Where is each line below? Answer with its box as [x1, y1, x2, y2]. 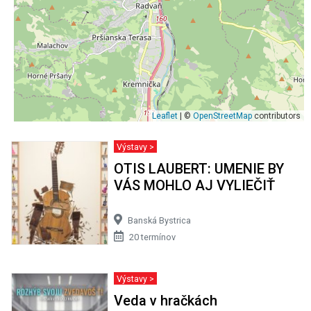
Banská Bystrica [127, 215, 191, 226]
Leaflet [152, 110, 178, 121]
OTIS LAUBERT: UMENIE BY [113, 160, 284, 177]
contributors [252, 110, 301, 121]
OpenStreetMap [193, 110, 252, 121]
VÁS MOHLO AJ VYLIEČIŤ [113, 176, 275, 194]
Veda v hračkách [113, 292, 217, 309]
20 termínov [128, 231, 176, 242]
